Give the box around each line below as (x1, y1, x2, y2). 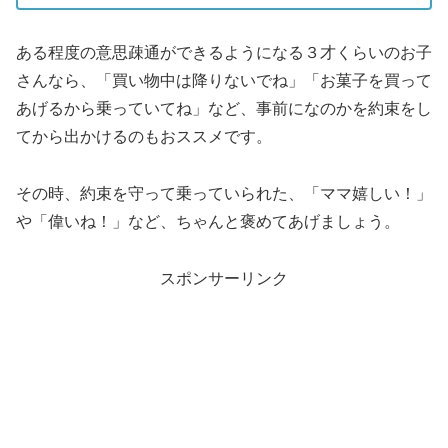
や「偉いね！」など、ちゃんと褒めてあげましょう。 (16, 212, 400, 230)
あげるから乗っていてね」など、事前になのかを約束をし (16, 99, 432, 117)
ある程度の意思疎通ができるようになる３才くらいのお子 (16, 43, 432, 61)
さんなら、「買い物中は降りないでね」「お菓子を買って (16, 71, 432, 89)
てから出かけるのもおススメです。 (16, 127, 272, 145)
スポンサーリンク (160, 269, 288, 287)
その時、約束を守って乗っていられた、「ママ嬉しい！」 (16, 184, 432, 202)
